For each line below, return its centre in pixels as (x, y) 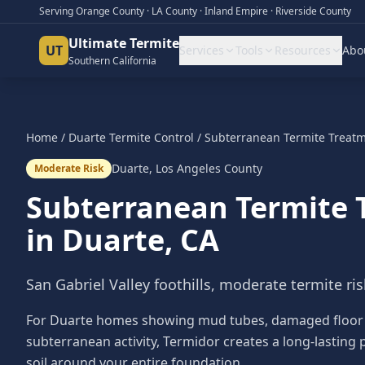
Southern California (112, 61)
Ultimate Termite (124, 43)
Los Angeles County (209, 168)
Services (202, 50)
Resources (303, 50)
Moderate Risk (69, 168)
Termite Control (150, 137)
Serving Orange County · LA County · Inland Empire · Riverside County (195, 11)
